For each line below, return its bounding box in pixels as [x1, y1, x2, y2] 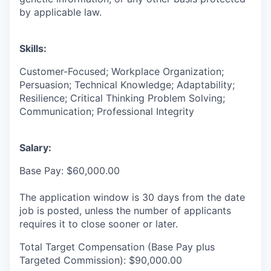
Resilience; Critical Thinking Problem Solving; [19, 91, 225, 104]
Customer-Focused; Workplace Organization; [19, 65, 224, 77]
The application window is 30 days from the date [19, 191, 245, 203]
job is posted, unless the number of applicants [19, 204, 231, 217]
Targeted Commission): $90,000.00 [19, 253, 182, 266]
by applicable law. [19, 5, 102, 18]
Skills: [19, 42, 47, 54]
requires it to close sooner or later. [19, 217, 178, 230]
